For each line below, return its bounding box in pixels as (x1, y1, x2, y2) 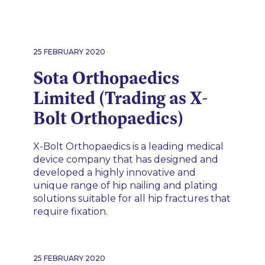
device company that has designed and (33, 154, 218, 165)
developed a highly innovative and (33, 167, 196, 178)
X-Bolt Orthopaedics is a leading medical (33, 141, 224, 152)
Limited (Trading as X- (33, 86, 208, 109)
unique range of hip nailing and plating (33, 180, 218, 191)
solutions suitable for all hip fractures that (33, 193, 231, 204)
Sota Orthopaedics (33, 66, 179, 89)
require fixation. (33, 206, 108, 217)
